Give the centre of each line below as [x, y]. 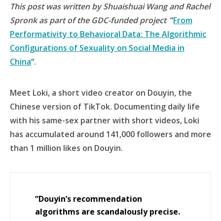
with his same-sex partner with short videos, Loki [105, 120]
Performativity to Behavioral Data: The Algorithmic [108, 34]
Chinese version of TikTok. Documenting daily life [105, 107]
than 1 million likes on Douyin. [66, 148]
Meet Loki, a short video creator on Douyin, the [101, 93]
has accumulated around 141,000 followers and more [110, 134]
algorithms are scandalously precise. [108, 212]
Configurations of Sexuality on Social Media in [97, 48]
